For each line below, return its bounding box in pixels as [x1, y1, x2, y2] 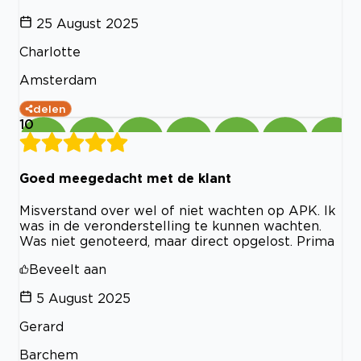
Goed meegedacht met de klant [19, 170, 231, 185]
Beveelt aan [29, 262, 106, 277]
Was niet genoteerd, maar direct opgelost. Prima [19, 234, 334, 249]
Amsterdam [19, 72, 97, 87]
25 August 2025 [36, 15, 139, 31]
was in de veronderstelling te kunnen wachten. [19, 218, 322, 234]
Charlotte [19, 44, 81, 59]
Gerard [19, 319, 64, 334]
